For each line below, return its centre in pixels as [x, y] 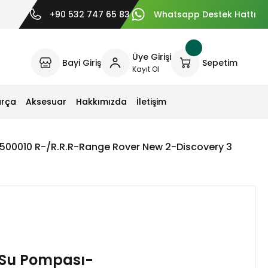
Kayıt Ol [145, 69]
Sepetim [220, 63]
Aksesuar [46, 102]
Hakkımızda [101, 102]
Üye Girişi [151, 57]
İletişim [151, 102]
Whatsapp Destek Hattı [205, 14]
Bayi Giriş [81, 63]
